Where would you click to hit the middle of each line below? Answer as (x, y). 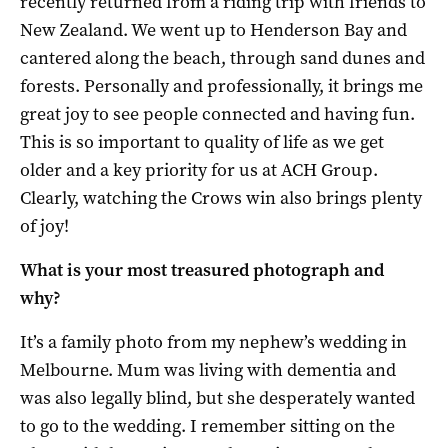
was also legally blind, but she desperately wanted (217, 397)
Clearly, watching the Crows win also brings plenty (221, 197)
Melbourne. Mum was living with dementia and (208, 369)
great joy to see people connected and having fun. (217, 113)
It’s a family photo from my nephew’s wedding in (213, 341)
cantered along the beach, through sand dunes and (222, 57)
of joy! (44, 225)
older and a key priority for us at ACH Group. (199, 169)
